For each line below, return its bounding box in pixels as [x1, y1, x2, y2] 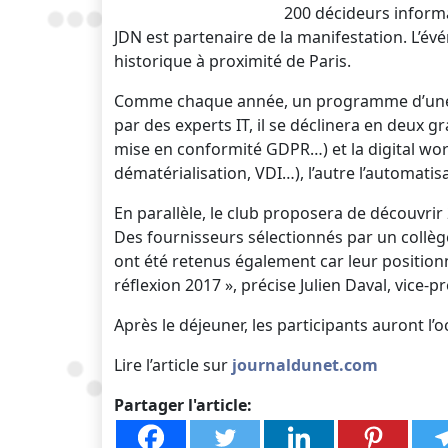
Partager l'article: [114, 394, 252, 416]
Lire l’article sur [114, 354, 232, 376]
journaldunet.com [232, 354, 378, 376]
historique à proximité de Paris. [114, 50, 351, 72]
